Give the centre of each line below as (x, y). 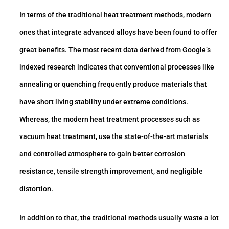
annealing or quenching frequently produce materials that (113, 84)
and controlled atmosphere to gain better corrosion (102, 154)
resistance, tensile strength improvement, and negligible (111, 171)
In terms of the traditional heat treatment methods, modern (115, 15)
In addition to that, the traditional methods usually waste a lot (119, 218)
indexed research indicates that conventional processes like (117, 67)
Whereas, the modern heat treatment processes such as (110, 119)
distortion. (36, 188)
